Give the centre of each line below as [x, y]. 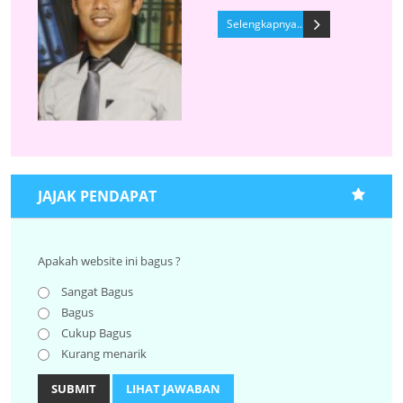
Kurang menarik [103, 353]
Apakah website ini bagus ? [109, 260]
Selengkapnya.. [264, 24]
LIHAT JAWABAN [173, 388]
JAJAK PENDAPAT [97, 196]
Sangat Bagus [96, 291]
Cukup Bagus [95, 332]
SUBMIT [74, 388]
